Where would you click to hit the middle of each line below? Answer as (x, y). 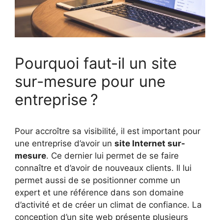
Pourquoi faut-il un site (96, 63)
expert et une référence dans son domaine (99, 192)
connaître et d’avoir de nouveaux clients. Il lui (103, 168)
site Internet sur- (150, 143)
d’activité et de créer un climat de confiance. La (108, 205)
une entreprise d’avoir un (65, 143)
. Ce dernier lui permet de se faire (112, 155)
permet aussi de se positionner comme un (97, 180)
